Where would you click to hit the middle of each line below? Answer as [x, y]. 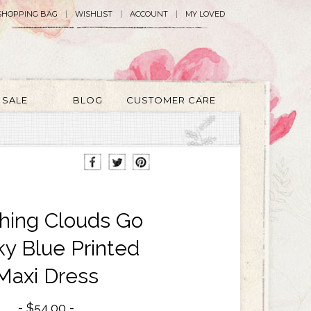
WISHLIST [94, 14]
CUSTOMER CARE [171, 100]
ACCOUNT [149, 14]
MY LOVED [205, 14]
